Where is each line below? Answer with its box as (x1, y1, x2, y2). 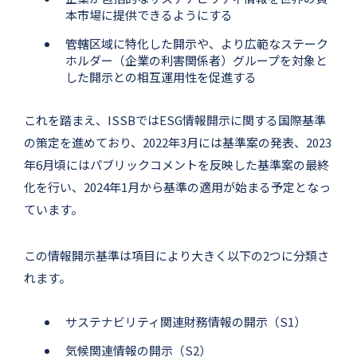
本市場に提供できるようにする (65, 6, 233, 23)
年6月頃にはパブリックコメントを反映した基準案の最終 (24, 155, 329, 173)
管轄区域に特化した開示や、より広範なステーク (65, 34, 328, 52)
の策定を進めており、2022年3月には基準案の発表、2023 (24, 133, 331, 151)
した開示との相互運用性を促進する (65, 68, 257, 85)
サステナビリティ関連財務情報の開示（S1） (65, 312, 306, 330)
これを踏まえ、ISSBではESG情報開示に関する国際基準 (24, 111, 326, 128)
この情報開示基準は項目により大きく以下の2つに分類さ (24, 246, 329, 264)
